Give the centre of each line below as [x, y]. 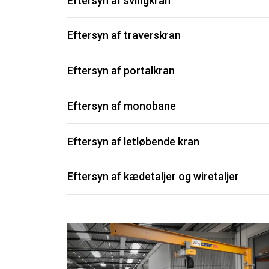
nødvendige [228, 28]
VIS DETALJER [228, 94]
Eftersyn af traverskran [124, 35]
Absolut [228, 18]
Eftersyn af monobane [122, 106]
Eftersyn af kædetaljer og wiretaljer [153, 177]
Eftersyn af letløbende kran [133, 141]
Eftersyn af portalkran [121, 71]
